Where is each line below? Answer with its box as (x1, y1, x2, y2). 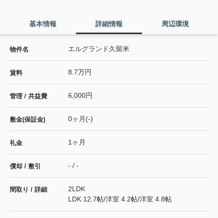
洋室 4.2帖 (106, 195, 138, 203)
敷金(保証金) (10, 116, 45, 124)
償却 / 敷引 (10, 163, 41, 170)
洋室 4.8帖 (140, 195, 172, 203)
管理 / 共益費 (10, 92, 47, 100)
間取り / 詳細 (10, 186, 47, 194)
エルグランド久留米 (68, 45, 129, 53)
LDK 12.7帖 (68, 195, 104, 203)
